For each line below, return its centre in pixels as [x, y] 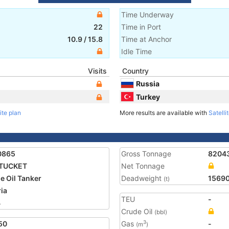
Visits [97, 71]
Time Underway [147, 15]
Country [135, 71]
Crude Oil [138, 211]
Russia [148, 83]
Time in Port [141, 27]
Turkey [148, 97]
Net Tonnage [143, 166]
